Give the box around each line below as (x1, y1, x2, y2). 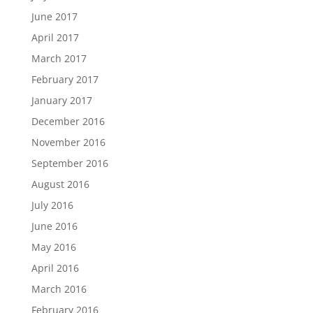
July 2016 (31, 198, 73, 212)
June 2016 (31, 219, 78, 233)
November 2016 (31, 136, 105, 150)
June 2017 (31, 10, 78, 24)
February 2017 (31, 73, 99, 87)
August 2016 (31, 177, 89, 191)
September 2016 (31, 156, 108, 170)
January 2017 (31, 94, 92, 108)
